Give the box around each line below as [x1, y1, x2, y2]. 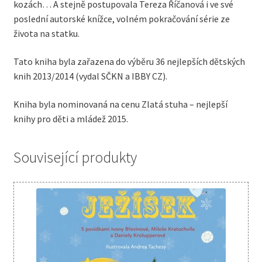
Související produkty [13, 148, 137, 167]
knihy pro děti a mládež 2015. [13, 112, 128, 125]
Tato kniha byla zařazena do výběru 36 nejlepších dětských [13, 55, 245, 67]
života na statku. [13, 27, 80, 40]
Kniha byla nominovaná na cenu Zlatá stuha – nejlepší [13, 98, 227, 110]
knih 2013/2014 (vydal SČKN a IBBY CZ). [13, 70, 167, 82]
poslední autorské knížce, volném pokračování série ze [13, 13, 230, 25]
